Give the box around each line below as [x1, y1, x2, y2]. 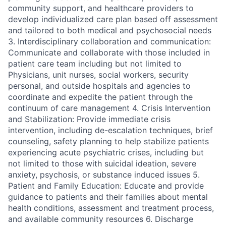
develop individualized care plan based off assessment [8, 14, 218, 25]
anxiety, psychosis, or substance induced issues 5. [8, 169, 200, 180]
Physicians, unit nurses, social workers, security [8, 70, 189, 80]
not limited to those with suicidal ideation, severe [8, 158, 196, 169]
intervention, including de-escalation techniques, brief [8, 125, 213, 136]
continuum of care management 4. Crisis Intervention [8, 103, 210, 114]
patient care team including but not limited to [8, 59, 182, 69]
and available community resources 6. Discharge [8, 214, 193, 224]
